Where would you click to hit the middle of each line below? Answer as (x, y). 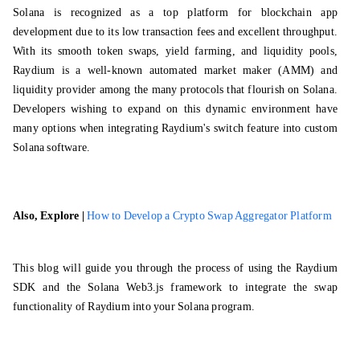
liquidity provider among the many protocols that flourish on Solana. (175, 90)
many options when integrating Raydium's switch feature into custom (175, 128)
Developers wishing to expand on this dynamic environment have (175, 109)
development (43, 32)
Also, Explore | (50, 216)
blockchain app (299, 12)
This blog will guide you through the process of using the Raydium (175, 268)
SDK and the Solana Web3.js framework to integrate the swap (175, 287)
